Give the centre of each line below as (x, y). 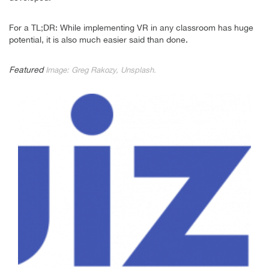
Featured (27, 69)
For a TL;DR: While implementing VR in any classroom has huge (131, 27)
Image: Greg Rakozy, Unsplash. (101, 70)
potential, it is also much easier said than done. (98, 39)
